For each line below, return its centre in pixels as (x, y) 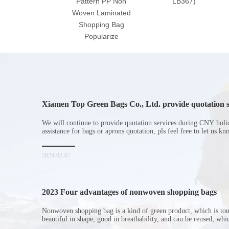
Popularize (101, 36)
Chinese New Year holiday (88, 113)
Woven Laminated (101, 13)
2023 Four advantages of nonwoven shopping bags (129, 192)
